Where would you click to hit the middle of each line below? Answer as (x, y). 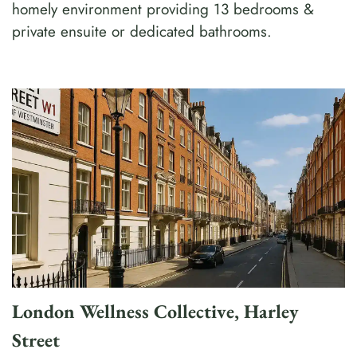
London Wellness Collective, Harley (155, 312)
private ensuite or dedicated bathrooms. (142, 31)
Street (36, 340)
